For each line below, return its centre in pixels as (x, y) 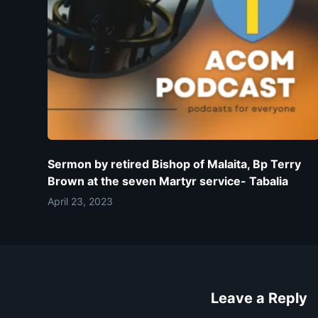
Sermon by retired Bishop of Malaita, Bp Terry (175, 164)
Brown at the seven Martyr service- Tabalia (168, 181)
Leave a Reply (259, 298)
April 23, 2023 (81, 202)
